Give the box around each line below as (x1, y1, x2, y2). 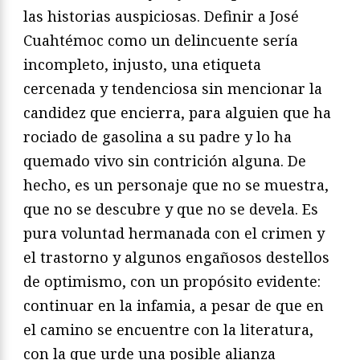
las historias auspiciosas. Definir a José (23, 6, 299, 26)
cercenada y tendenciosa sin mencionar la (23, 78, 322, 98)
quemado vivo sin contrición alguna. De (23, 150, 306, 170)
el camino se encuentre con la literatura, (23, 319, 313, 339)
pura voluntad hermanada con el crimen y (23, 223, 325, 243)
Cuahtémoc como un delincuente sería (23, 30, 298, 50)
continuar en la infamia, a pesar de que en (23, 295, 324, 315)
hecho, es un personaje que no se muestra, (23, 174, 329, 194)
